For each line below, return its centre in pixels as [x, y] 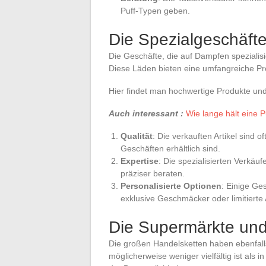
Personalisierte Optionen [171, 186]
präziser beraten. [153, 173]
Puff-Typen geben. [155, 10]
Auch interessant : [146, 113]
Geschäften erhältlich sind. [170, 148]
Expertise [140, 161]
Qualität [137, 136]
